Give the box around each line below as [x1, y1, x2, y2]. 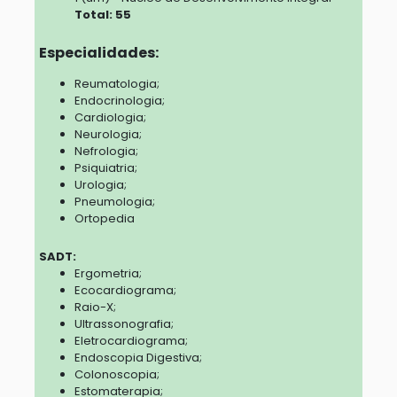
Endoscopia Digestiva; [74, 349, 202, 367]
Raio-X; [74, 299, 116, 316]
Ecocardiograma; [74, 282, 176, 300]
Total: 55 [74, 6, 131, 24]
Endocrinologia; [74, 92, 165, 110]
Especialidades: [38, 43, 159, 64]
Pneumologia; [74, 193, 155, 211]
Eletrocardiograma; [74, 332, 188, 350]
